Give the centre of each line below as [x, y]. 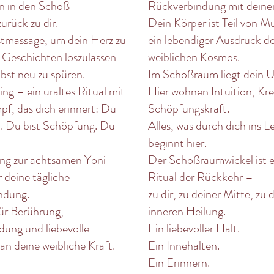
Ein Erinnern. [179, 263]
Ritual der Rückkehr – [201, 177]
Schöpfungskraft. [189, 109]
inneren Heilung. [187, 211]
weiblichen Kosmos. [194, 57]
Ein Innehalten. [184, 246]
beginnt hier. [177, 143]
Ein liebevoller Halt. [194, 228]
